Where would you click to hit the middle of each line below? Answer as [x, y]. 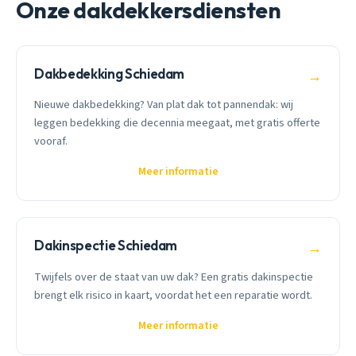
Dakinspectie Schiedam [106, 246]
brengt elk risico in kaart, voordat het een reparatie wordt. [174, 295]
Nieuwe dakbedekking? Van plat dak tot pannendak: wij [164, 105]
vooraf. [51, 141]
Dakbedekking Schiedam [110, 73]
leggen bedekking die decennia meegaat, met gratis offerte [178, 123]
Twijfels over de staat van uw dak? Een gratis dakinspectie [174, 277]
